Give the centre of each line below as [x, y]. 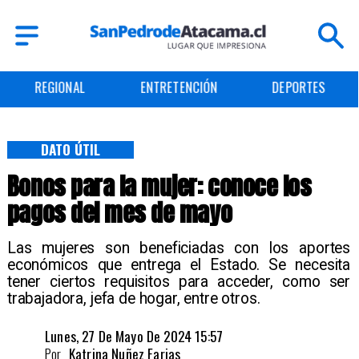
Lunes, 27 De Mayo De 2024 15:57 [134, 336]
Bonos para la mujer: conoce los [159, 187]
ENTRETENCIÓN [179, 87]
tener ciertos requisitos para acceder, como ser [179, 282]
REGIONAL [59, 87]
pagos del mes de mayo [119, 213]
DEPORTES [298, 87]
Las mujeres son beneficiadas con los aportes [179, 248]
